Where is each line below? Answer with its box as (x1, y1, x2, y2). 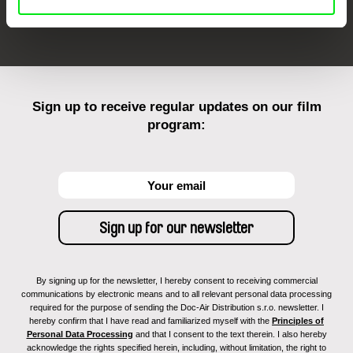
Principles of (272, 316, 324, 326)
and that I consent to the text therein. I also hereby (132, 329, 327, 340)
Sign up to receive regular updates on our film (32, 99, 321, 115)
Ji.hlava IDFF (139, 3, 191, 13)
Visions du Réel (220, 3, 280, 13)
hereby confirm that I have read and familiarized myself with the (29, 316, 272, 326)
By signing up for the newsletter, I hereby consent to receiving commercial (35, 276, 318, 286)
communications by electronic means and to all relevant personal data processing (21, 289, 332, 299)
